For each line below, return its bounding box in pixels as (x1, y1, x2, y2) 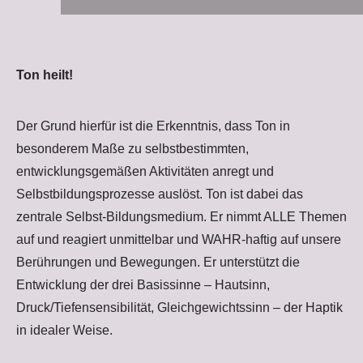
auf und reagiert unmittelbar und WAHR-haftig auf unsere (16, 233, 341, 247)
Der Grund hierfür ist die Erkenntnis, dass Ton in (16, 119, 290, 134)
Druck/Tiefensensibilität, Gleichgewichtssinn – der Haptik (16, 301, 343, 315)
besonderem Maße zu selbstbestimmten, (16, 142, 249, 156)
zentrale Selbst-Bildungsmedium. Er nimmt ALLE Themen (16, 210, 347, 224)
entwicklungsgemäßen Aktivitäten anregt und (16, 164, 274, 179)
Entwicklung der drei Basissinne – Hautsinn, (16, 278, 270, 293)
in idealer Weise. (16, 323, 113, 338)
